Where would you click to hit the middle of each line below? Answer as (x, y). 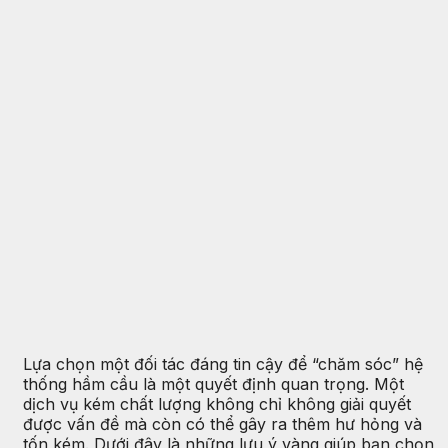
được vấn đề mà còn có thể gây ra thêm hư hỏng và (222, 424)
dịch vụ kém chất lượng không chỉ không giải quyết (217, 404)
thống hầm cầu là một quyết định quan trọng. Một (213, 384)
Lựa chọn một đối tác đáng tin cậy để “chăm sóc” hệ (223, 364)
